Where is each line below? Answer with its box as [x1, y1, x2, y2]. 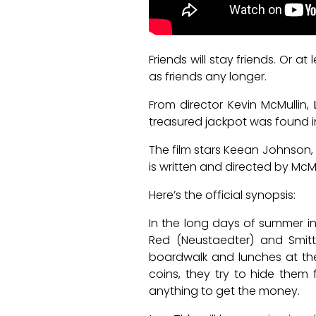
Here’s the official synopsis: [149, 187, 296, 204]
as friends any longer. [149, 68, 267, 85]
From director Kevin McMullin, [149, 97, 314, 114]
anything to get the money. [149, 283, 300, 300]
